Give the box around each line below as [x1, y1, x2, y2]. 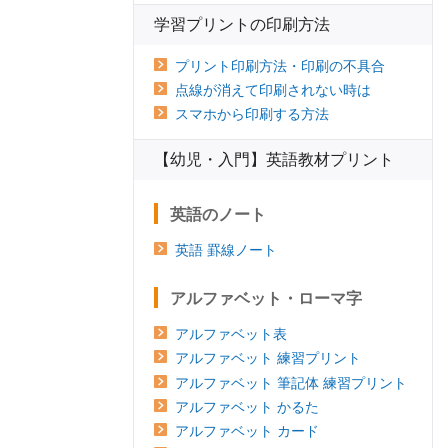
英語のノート [170, 206, 266, 224]
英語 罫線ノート [175, 242, 277, 259]
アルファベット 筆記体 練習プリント [175, 374, 407, 391]
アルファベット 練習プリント [175, 350, 361, 367]
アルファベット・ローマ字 [170, 290, 362, 308]
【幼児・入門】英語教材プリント [154, 151, 394, 169]
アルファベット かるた [175, 398, 319, 415]
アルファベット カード [175, 423, 319, 439]
